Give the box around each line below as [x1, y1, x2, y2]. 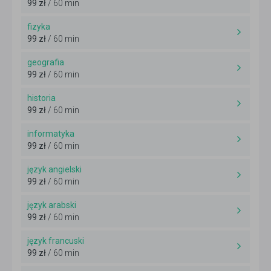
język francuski [27, 236, 84, 246]
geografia [27, 57, 64, 68]
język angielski [27, 165, 82, 175]
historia [27, 93, 56, 103]
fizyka [27, 22, 50, 32]
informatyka [27, 129, 74, 139]
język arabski [27, 200, 76, 211]
